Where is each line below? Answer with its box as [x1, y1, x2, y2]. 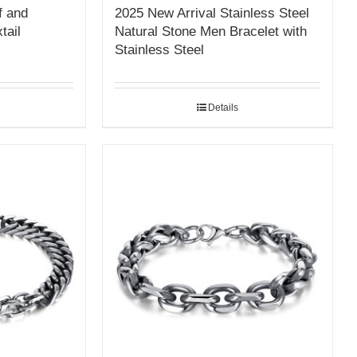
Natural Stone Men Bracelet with [115, 24, 308, 40]
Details [208, 102, 239, 114]
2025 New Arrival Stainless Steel [115, 6, 310, 22]
